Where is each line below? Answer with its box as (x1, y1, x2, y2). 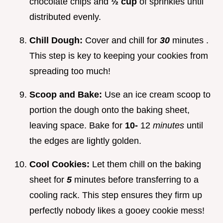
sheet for (29, 175, 67, 185)
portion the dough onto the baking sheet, (29, 105, 190, 115)
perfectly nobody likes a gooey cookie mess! (29, 206, 205, 216)
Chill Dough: (29, 35, 85, 46)
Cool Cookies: (29, 159, 92, 170)
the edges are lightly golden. (29, 136, 141, 146)
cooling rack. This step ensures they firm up (29, 190, 202, 201)
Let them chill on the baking (92, 159, 201, 170)
